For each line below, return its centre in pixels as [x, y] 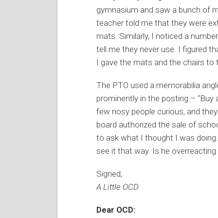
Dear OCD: [116, 209]
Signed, [109, 173]
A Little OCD [118, 187]
